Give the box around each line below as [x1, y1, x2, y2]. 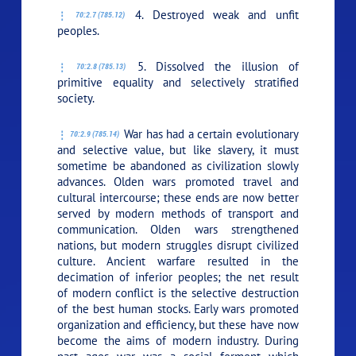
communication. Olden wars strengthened [57, 221, 299, 237]
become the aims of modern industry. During [57, 332, 299, 348]
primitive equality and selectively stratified [57, 74, 299, 90]
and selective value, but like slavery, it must [57, 141, 299, 157]
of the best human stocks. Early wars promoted [57, 300, 299, 316]
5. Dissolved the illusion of [127, 58, 299, 74]
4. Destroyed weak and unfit [126, 6, 299, 22]
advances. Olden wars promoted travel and [57, 173, 299, 189]
